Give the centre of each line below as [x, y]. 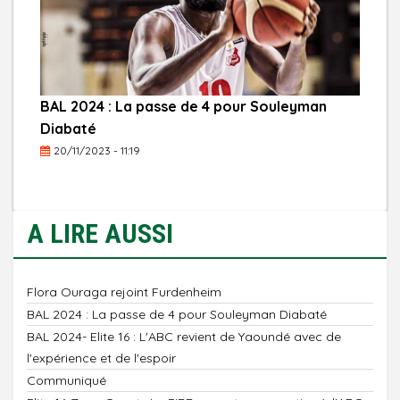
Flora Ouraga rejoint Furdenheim [126, 292]
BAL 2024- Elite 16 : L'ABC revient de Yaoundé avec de [184, 337]
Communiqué [67, 381]
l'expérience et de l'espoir [101, 358]
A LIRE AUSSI [100, 234]
